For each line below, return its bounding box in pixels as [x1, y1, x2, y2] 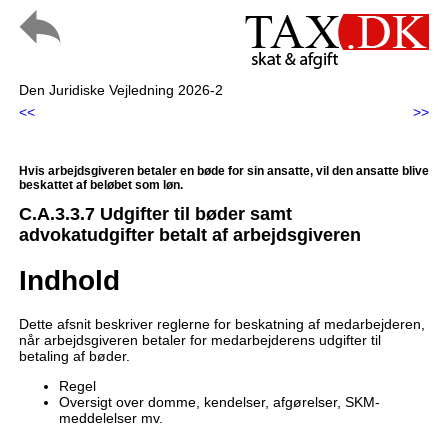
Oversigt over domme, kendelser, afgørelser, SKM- [58, 393, 380, 410]
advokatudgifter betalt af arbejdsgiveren [18, 225, 361, 246]
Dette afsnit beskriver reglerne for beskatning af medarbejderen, [18, 315, 425, 332]
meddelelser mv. [58, 409, 163, 426]
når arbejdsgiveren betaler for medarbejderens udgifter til [18, 331, 381, 348]
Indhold [18, 264, 120, 296]
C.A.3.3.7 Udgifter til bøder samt [18, 204, 292, 225]
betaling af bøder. [18, 347, 130, 364]
